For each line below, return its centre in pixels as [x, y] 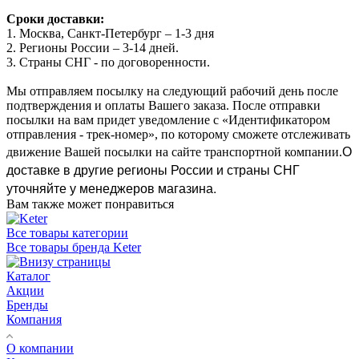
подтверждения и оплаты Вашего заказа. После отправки [163, 105]
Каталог [28, 276]
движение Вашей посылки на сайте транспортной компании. [174, 151]
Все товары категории [67, 232]
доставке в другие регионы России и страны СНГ [153, 169]
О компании [40, 348]
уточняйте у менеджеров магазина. [111, 188]
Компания [34, 319]
